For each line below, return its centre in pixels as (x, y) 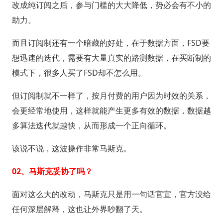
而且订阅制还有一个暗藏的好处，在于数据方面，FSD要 (111, 43)
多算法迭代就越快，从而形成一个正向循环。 (91, 126)
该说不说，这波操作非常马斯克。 (71, 149)
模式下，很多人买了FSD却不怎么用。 (79, 73)
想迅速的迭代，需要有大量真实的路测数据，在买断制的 (111, 58)
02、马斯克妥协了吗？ (52, 171)
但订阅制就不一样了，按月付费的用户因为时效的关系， (111, 96)
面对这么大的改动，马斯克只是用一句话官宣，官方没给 (111, 194)
